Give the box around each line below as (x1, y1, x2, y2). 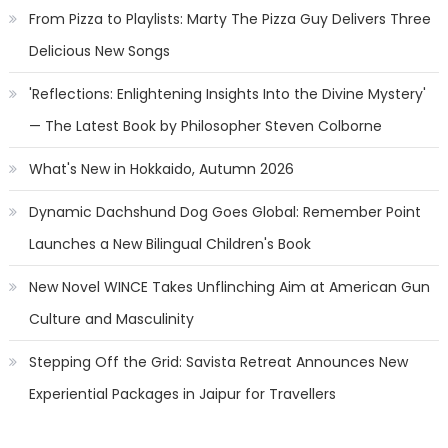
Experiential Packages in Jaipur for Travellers (28, 384, 336, 404)
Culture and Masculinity (28, 309, 194, 329)
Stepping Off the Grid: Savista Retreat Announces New (28, 352, 408, 372)
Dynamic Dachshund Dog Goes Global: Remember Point (28, 202, 421, 222)
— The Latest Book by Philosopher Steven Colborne (28, 116, 382, 136)
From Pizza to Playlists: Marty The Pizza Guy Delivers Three (28, 9, 431, 29)
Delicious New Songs (28, 41, 170, 61)
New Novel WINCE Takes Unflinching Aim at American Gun (28, 277, 430, 297)
